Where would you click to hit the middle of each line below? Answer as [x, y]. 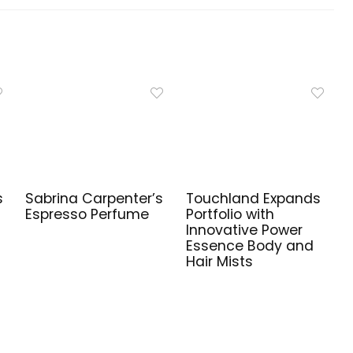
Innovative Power [245, 230]
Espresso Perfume [87, 215]
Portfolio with [230, 215]
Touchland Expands [254, 199]
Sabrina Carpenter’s [95, 199]
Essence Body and [250, 246]
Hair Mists [220, 262]
